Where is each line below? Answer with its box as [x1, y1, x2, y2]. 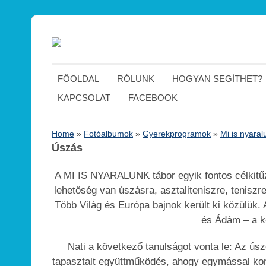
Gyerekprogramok [142, 129, 211, 138]
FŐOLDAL [58, 74, 99, 84]
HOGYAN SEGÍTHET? [172, 74, 262, 84]
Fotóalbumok [84, 129, 133, 138]
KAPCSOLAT [58, 93, 110, 103]
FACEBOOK [128, 93, 178, 103]
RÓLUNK [117, 74, 154, 84]
